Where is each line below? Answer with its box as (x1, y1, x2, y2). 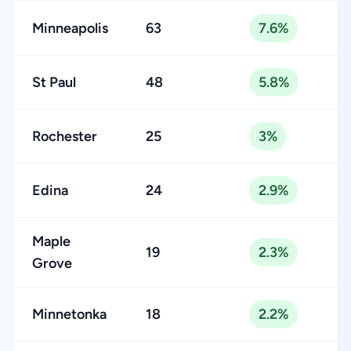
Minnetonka (32, 306, 107, 323)
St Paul (32, 74, 76, 91)
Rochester (32, 128, 97, 145)
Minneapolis (32, 20, 108, 37)
